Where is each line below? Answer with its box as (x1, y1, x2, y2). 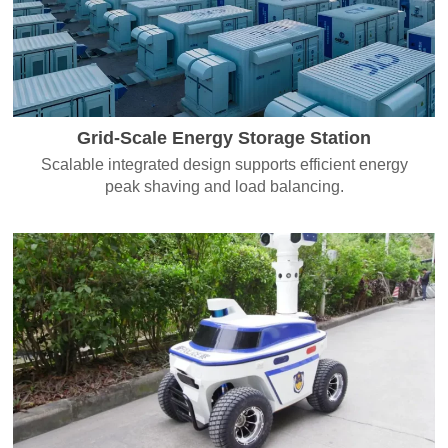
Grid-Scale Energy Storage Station (77, 127, 371, 148)
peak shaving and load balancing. (104, 177, 344, 195)
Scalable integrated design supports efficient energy (40, 155, 408, 173)
